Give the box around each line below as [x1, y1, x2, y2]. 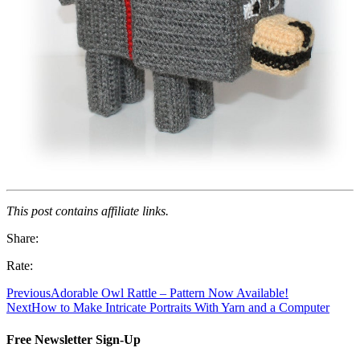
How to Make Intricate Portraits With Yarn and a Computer [31, 301, 329, 315]
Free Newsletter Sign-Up [6, 332, 141, 346]
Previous [6, 286, 51, 301]
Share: [6, 231, 39, 246]
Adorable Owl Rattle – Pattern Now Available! [51, 286, 288, 301]
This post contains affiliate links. [6, 204, 169, 219]
